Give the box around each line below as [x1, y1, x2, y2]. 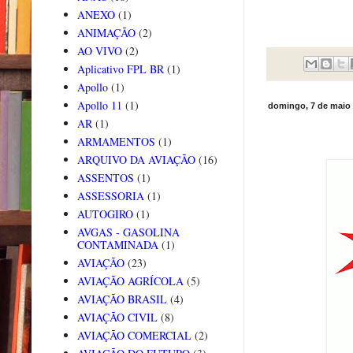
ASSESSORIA [76, 188, 144, 204]
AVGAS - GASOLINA [76, 225, 180, 240]
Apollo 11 [76, 98, 122, 113]
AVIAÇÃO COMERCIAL [76, 328, 191, 344]
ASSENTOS [76, 170, 134, 186]
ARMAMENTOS [76, 134, 155, 150]
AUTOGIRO [76, 206, 133, 222]
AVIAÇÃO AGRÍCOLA [76, 273, 184, 289]
